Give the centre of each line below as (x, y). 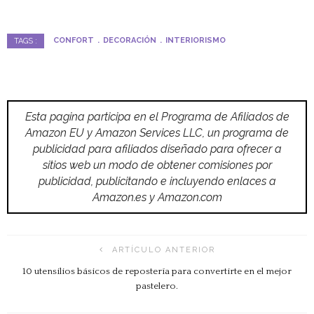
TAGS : (26, 41)
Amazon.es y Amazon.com (157, 197)
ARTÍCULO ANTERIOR (163, 250)
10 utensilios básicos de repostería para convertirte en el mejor (157, 271)
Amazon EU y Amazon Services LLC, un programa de (157, 132)
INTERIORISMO (196, 41)
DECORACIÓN (130, 41)
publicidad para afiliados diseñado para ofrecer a (157, 149)
